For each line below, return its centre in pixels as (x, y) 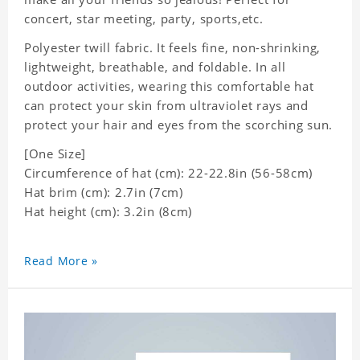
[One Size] (55, 154)
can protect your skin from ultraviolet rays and (166, 106)
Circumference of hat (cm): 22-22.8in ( (140, 173)
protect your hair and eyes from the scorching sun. (178, 125)
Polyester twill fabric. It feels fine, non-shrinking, (173, 48)
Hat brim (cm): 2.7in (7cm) (104, 192)
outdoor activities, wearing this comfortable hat (169, 86)
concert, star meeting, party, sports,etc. (144, 19)
